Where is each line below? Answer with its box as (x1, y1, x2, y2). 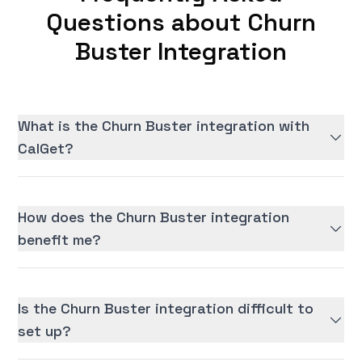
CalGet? (18, 139, 74, 158)
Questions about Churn (46, 6, 316, 39)
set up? (18, 322, 72, 341)
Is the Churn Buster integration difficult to (18, 299, 314, 318)
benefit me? (18, 230, 102, 250)
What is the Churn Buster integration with (18, 116, 310, 136)
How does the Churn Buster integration (18, 208, 290, 227)
